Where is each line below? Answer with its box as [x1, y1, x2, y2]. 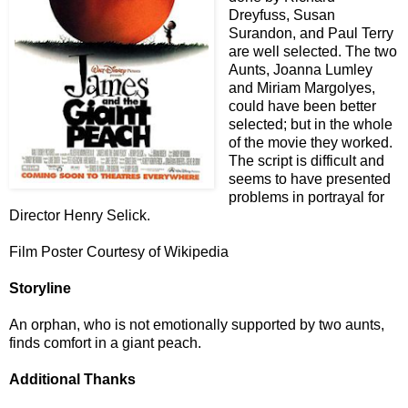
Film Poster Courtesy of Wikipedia [9, 243, 229, 260]
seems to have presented [229, 170, 391, 187]
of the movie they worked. [229, 134, 393, 150]
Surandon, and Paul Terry [229, 25, 393, 41]
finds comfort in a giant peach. [9, 334, 201, 351]
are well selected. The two [229, 43, 397, 59]
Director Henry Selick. [9, 207, 150, 223]
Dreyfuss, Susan [229, 6, 335, 23]
